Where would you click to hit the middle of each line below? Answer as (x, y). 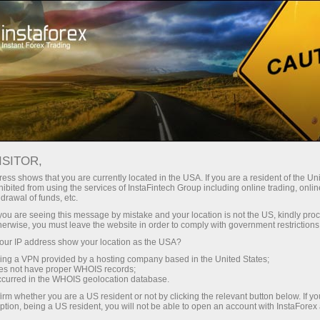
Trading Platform (223, 19)
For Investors (121, 71)
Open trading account (169, 208)
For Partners (217, 71)
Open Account (90, 19)
